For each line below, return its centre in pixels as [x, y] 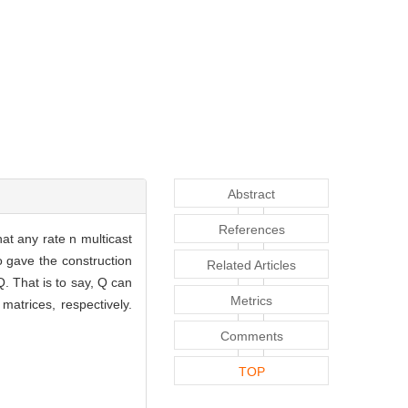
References [251, 230]
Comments [251, 337]
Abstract [251, 194]
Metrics [251, 301]
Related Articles [251, 265]
